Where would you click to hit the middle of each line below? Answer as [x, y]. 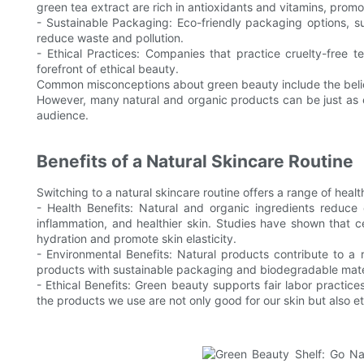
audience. [63, 115]
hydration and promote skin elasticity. [136, 239]
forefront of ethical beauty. [108, 69]
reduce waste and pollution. [110, 38]
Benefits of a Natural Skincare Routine [195, 162]
